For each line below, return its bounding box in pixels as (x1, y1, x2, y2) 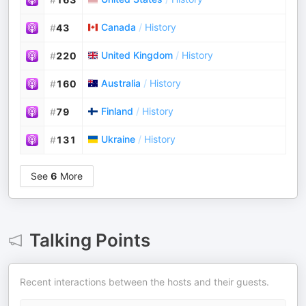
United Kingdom (101, 49, 173, 61)
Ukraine (101, 133, 135, 145)
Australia (101, 77, 141, 89)
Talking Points (29, 229, 150, 251)
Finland (101, 105, 133, 117)
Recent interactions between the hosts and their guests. (20, 276, 269, 288)
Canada (101, 21, 136, 33)
